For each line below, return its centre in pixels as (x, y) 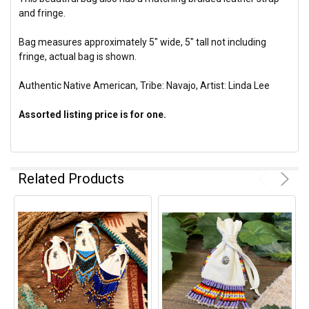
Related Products (71, 178)
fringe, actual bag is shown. (78, 56)
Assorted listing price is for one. (93, 114)
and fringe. (42, 13)
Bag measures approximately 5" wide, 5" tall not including (143, 42)
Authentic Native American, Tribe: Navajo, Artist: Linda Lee (144, 85)
